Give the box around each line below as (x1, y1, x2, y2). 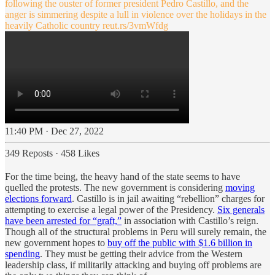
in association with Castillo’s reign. (122, 215, 258, 226)
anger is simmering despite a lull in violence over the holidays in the (5, 9, 266, 20)
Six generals (217, 204, 265, 215)
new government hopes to (5, 237, 107, 248)
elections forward (5, 193, 72, 204)
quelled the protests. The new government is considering (5, 182, 225, 193)
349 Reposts (5, 147, 53, 158)
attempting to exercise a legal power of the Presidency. (5, 204, 217, 215)
